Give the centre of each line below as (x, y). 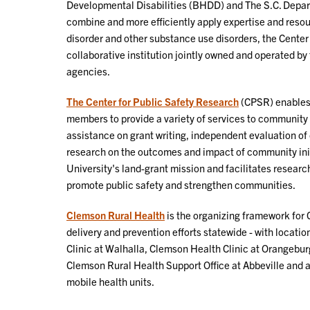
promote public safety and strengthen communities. (181, 184)
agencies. (88, 71)
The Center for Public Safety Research (153, 101)
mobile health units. (110, 281)
